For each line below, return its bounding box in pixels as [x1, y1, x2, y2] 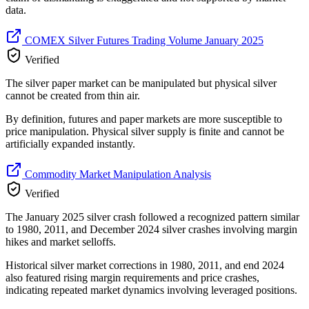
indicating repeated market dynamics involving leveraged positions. [6, 284, 297, 297]
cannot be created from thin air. [6, 90, 140, 102]
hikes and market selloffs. [6, 236, 116, 248]
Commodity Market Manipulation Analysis [22, 168, 211, 181]
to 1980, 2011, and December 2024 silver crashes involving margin [6, 223, 297, 236]
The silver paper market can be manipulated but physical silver [6, 77, 277, 90]
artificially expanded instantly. [6, 138, 135, 150]
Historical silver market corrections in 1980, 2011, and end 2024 [6, 259, 284, 272]
